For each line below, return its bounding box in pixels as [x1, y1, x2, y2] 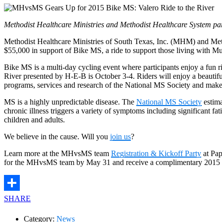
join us [110, 132, 131, 141]
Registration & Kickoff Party [111, 149, 201, 158]
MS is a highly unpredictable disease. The [4, 97, 136, 106]
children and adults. [4, 115, 65, 124]
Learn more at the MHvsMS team [4, 149, 111, 158]
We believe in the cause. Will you [4, 132, 110, 141]
